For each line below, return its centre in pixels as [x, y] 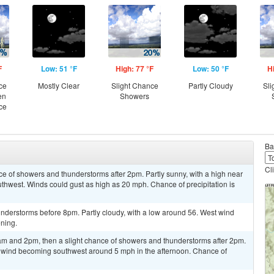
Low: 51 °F [59, 68]
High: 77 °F [135, 68]
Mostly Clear [59, 85]
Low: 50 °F [210, 68]
